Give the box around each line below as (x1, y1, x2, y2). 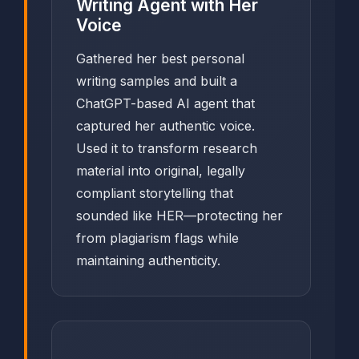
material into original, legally (76, 163, 245, 179)
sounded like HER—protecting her (76, 208, 283, 224)
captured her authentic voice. (76, 118, 255, 135)
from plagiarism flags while (76, 230, 239, 247)
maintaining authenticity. (76, 252, 220, 269)
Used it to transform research (76, 140, 257, 157)
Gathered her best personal (76, 50, 244, 67)
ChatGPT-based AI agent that (76, 95, 255, 112)
